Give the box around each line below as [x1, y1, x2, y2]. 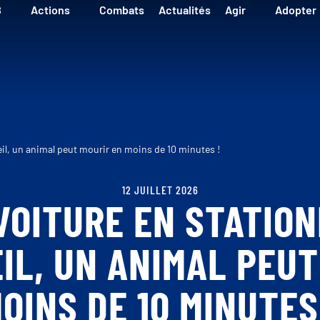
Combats [99, 3, 144, 16]
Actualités [158, 3, 211, 16]
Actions [30, 3, 70, 16]
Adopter [274, 3, 316, 16]
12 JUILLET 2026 [121, 183, 199, 196]
